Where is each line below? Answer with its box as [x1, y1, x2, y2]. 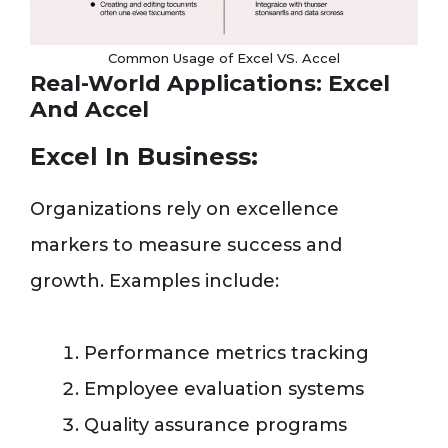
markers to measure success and [30, 234, 342, 257]
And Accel [30, 96, 149, 124]
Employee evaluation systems [84, 378, 364, 401]
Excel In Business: [30, 142, 258, 172]
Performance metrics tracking [84, 342, 369, 365]
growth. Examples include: [30, 270, 279, 293]
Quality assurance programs [84, 414, 347, 437]
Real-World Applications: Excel [30, 70, 390, 98]
